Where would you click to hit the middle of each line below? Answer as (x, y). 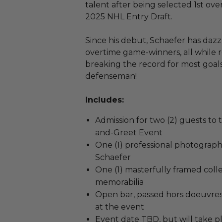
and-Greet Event (129, 133)
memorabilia (119, 182)
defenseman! (111, 76)
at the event (120, 207)
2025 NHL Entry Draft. (129, 17)
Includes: (105, 100)
